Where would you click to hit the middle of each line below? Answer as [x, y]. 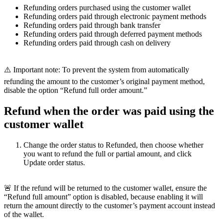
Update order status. [54, 163]
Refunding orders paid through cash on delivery [97, 43]
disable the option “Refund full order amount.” [76, 90]
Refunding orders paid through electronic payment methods [115, 17]
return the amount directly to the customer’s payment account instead [109, 206]
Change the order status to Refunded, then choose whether [113, 145]
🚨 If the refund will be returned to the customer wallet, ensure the [105, 188]
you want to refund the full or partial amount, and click [108, 154]
